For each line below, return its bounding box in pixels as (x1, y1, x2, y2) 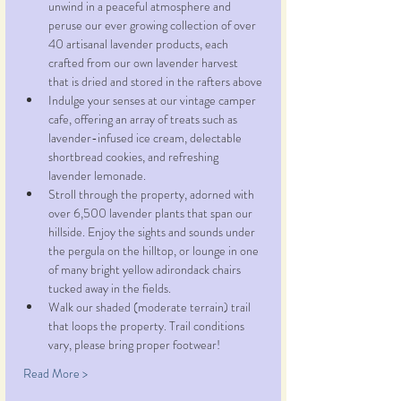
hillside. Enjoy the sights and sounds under (48, 223, 258, 242)
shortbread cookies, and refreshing (48, 148, 221, 166)
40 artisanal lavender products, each (48, 35, 231, 54)
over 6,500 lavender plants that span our (48, 204, 255, 223)
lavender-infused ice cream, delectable (48, 129, 244, 148)
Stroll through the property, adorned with (48, 185, 257, 204)
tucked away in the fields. (48, 279, 171, 298)
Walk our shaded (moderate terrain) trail (48, 298, 253, 317)
